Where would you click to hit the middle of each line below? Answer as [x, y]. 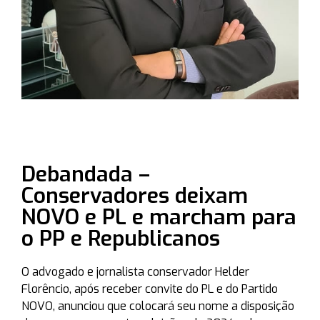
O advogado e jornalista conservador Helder [135, 272]
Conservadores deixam [135, 196]
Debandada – [86, 174]
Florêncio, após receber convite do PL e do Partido [150, 289]
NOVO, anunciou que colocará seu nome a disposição [158, 306]
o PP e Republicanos [121, 239]
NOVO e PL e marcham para [159, 217]
